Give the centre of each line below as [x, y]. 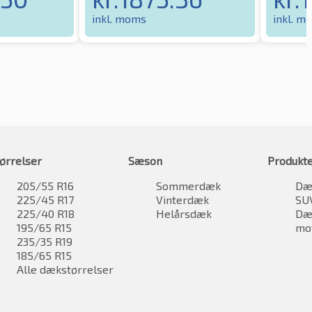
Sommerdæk [188, 185]
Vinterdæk [182, 199]
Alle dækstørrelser [65, 269]
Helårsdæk [184, 213]
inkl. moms [119, 18]
